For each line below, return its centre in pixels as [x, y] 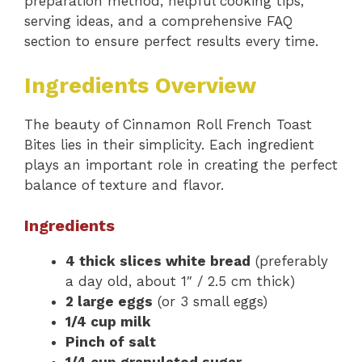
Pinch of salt [111, 342]
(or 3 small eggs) [210, 302]
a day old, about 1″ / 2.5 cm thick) [180, 282]
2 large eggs [109, 302]
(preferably [289, 261]
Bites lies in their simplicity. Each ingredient [169, 144]
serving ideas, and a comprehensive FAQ [158, 21]
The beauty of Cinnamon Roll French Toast [168, 124]
